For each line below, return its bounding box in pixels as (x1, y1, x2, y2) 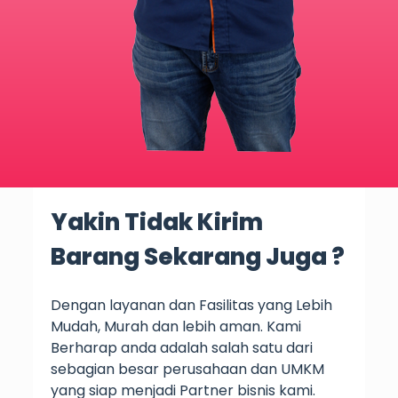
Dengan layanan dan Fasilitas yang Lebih (50, 295, 332, 316)
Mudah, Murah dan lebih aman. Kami (50, 316, 301, 338)
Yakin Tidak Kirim (50, 205, 263, 238)
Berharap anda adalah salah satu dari (50, 338, 313, 359)
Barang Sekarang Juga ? (50, 240, 345, 273)
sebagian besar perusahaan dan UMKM (50, 359, 324, 380)
